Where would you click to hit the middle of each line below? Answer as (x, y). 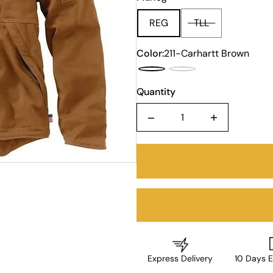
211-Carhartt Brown (207, 53)
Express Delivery (180, 258)
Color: (150, 53)
